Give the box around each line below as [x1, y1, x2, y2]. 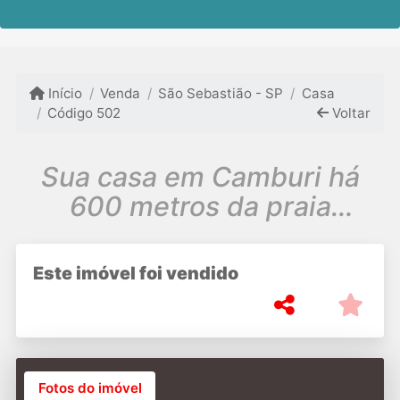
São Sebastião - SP [158, 84, 284, 102]
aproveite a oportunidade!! [29, 219, 371, 252]
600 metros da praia [69, 189, 331, 222]
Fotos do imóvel [37, 379, 142, 396]
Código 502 [47, 104, 121, 121]
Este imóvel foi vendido [32, 262, 238, 284]
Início [45, 84, 83, 102]
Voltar [328, 104, 371, 121]
